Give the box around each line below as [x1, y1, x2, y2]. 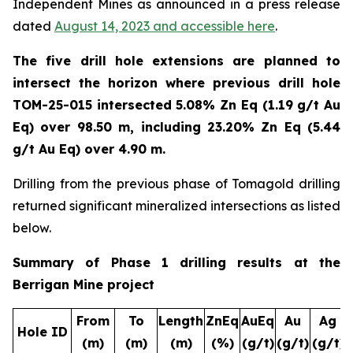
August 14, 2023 [54, 18, 150, 34]
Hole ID [17, 324, 68, 340]
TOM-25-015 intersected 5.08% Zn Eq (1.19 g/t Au [13, 97, 340, 113]
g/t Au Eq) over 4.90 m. [13, 141, 165, 157]
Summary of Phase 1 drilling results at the [13, 255, 340, 270]
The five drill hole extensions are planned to [13, 53, 340, 69]
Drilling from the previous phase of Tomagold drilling [13, 176, 340, 191]
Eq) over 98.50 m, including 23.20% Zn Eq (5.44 [13, 119, 340, 135]
